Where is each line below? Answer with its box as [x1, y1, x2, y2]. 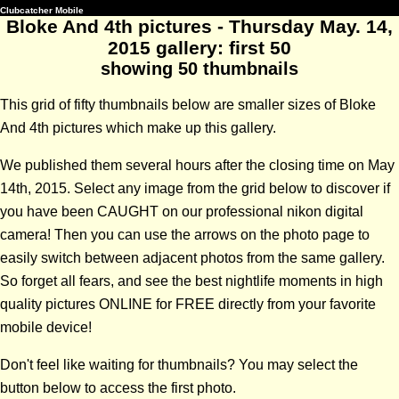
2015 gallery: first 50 [108, 37, 291, 58]
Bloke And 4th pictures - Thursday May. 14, [6, 16, 393, 37]
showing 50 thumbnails [101, 59, 298, 78]
